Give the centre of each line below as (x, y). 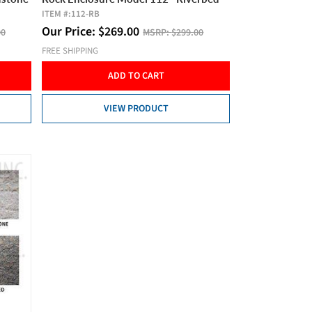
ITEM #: (57, 14)
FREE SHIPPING (70, 51)
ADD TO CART (136, 76)
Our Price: (70, 32)
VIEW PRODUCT (136, 109)
